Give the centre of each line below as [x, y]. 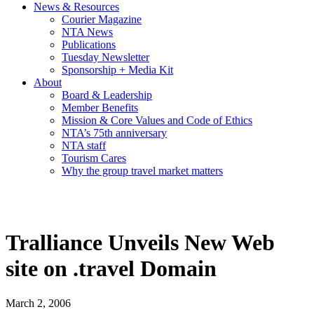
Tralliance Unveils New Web [140, 243]
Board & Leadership [107, 95]
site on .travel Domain [111, 269]
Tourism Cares [94, 158]
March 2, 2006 [38, 303]
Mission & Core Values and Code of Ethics [157, 121]
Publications [89, 45]
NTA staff [84, 146]
